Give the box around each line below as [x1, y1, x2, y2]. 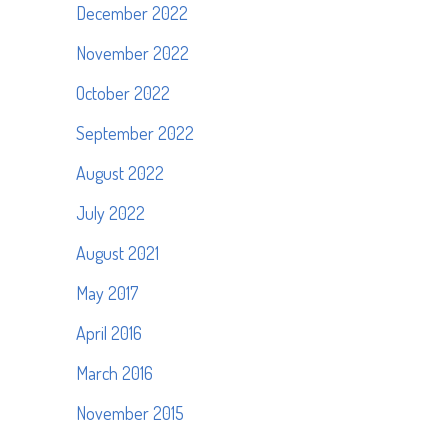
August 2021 [76, 242, 159, 264]
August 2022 [76, 162, 164, 184]
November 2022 [76, 42, 189, 64]
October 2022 [76, 82, 170, 104]
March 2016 [76, 362, 153, 384]
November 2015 [76, 402, 184, 424]
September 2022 [76, 122, 194, 144]
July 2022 [76, 202, 145, 224]
